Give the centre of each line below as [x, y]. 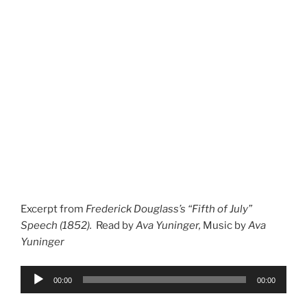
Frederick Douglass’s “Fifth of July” [168, 209]
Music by [224, 225]
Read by [115, 225]
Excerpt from [52, 209]
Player [35, 290]
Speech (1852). [57, 225]
